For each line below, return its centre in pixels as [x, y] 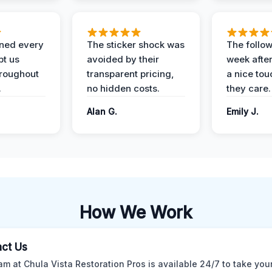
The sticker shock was [136, 45]
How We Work [136, 212]
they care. [249, 88]
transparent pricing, [131, 74]
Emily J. [243, 111]
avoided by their [123, 59]
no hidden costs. [123, 88]
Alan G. [102, 111]
